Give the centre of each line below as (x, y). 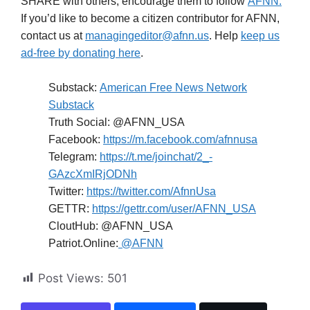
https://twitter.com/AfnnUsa (151, 192)
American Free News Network (173, 88)
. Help (225, 35)
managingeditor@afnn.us (147, 35)
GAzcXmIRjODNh (93, 174)
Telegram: (74, 157)
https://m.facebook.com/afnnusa (180, 140)
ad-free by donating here (81, 53)
